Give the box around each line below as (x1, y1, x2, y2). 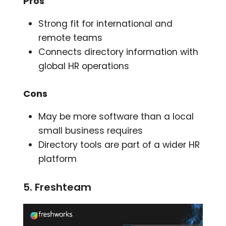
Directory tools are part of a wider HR (38, 138, 200, 151)
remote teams (38, 31, 103, 44)
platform (38, 152, 77, 165)
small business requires (38, 124, 143, 137)
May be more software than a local (38, 110, 194, 123)
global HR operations (38, 60, 130, 72)
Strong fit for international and (38, 17, 173, 30)
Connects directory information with (38, 45, 199, 58)
